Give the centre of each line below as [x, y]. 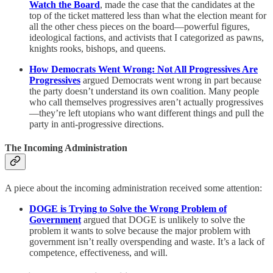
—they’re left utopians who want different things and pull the [147, 113]
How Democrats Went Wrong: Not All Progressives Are [144, 69]
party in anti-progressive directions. [97, 124]
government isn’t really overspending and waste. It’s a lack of [147, 242]
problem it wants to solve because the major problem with [140, 231]
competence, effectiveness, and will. [98, 253]
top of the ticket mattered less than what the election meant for [148, 15]
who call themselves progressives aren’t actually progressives [146, 102]
